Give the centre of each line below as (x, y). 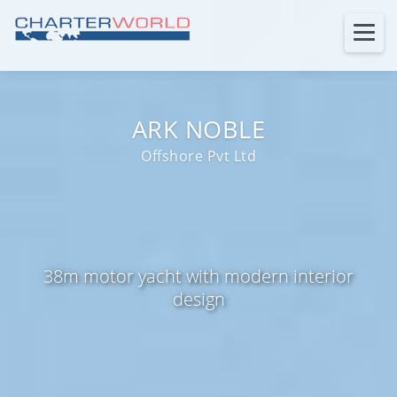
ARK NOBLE (198, 129)
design (198, 299)
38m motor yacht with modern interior (198, 276)
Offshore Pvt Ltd (198, 156)
